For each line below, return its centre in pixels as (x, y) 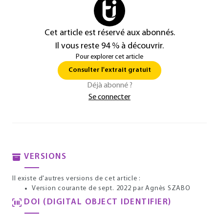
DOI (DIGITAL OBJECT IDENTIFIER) (98, 202)
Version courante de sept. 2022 (82, 188)
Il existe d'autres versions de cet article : (77, 179)
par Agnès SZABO (161, 188)
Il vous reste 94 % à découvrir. (109, 46)
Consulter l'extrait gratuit (109, 70)
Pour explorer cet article (109, 57)
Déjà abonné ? (109, 86)
